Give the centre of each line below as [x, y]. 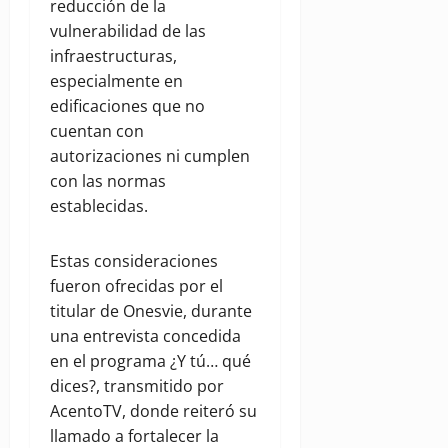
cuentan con [97, 131]
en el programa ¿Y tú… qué [150, 361]
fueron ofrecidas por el [136, 286]
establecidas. [99, 206]
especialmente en [116, 81]
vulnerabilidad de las [128, 31]
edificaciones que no [127, 106]
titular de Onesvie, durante [151, 311]
